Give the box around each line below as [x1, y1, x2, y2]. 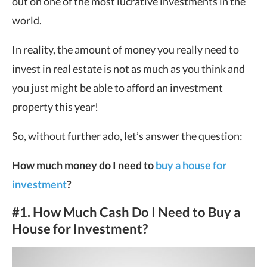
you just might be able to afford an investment [12, 81, 223, 94]
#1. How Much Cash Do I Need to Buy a [12, 204, 241, 220]
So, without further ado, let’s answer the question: [12, 129, 243, 142]
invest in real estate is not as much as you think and [12, 62, 245, 75]
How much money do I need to [12, 159, 156, 172]
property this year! [12, 100, 98, 113]
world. [12, 14, 42, 27]
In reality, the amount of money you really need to [12, 43, 239, 56]
